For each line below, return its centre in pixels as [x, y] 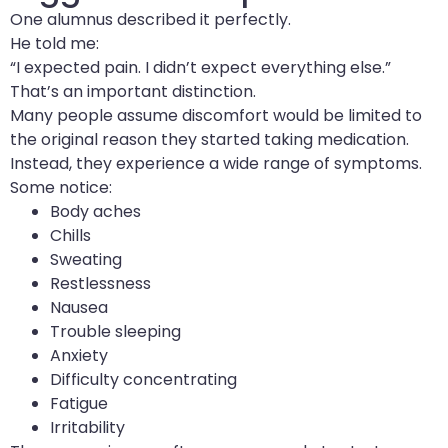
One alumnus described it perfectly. [150, 19]
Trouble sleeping [115, 331]
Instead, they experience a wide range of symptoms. [216, 163]
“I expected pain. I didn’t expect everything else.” [200, 67]
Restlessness [100, 283]
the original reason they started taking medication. [209, 139]
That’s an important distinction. [133, 91]
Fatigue [79, 403]
